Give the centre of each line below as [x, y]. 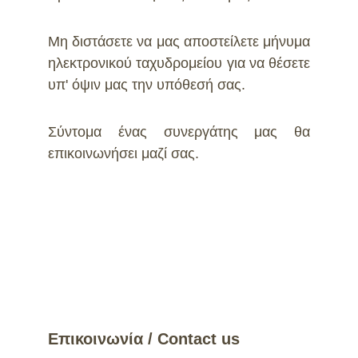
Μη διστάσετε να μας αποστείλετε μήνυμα [179, 42]
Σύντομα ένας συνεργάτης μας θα [179, 132]
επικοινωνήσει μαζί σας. [123, 153]
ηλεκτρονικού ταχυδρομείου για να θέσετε [179, 63]
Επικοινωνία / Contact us [144, 339]
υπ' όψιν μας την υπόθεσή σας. [147, 85]
